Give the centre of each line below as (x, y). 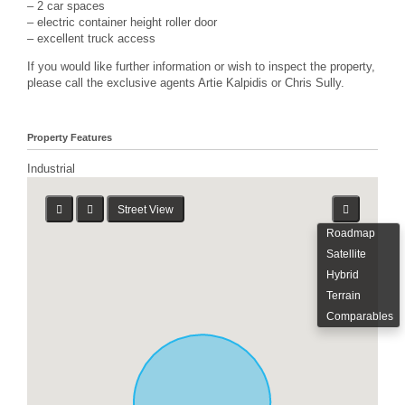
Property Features (70, 137)
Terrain (344, 296)
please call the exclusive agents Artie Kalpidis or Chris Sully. (186, 82)
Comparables (360, 317)
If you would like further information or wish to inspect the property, (201, 66)
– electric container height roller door (122, 22)
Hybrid (343, 275)
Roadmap (351, 234)
